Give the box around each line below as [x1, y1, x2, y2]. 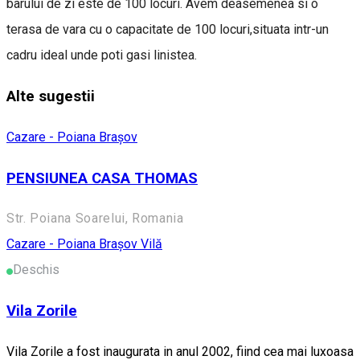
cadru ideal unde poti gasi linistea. [6, 47, 197, 63]
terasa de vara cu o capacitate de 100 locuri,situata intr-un [6, 22, 329, 38]
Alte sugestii [6, 88, 95, 106]
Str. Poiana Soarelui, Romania [6, 211, 184, 227]
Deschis [13, 262, 59, 278]
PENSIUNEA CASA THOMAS [6, 169, 198, 187]
